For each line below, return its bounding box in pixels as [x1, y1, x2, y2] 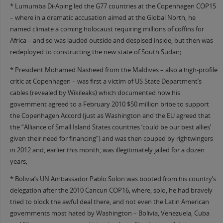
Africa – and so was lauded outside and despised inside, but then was [9, 36, 213, 45]
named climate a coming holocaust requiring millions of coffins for [9, 25, 204, 34]
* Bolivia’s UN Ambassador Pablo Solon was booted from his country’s [9, 175, 216, 184]
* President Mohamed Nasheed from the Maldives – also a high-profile [9, 65, 218, 74]
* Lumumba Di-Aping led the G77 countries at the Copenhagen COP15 [9, 2, 216, 11]
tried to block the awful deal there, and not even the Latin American [9, 198, 209, 207]
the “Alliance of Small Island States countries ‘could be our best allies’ [9, 122, 211, 131]
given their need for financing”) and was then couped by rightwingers [9, 134, 213, 143]
